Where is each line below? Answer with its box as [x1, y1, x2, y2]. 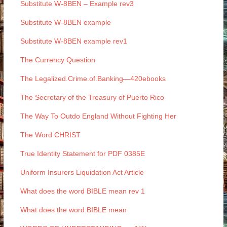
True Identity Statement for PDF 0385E [20, 149, 145, 158]
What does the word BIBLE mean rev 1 [20, 187, 145, 195]
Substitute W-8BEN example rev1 [20, 37, 127, 45]
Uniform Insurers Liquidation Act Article [20, 168, 144, 176]
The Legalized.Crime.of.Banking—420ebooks [20, 74, 166, 83]
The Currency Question [20, 56, 95, 64]
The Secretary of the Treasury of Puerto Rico [20, 93, 164, 101]
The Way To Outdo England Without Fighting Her [20, 112, 176, 120]
